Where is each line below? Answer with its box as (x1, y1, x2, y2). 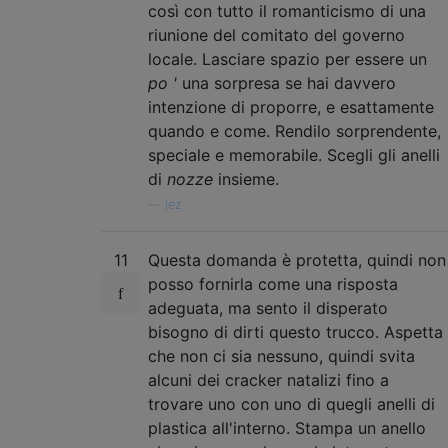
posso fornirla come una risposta (148, 273, 398, 294)
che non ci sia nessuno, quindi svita (148, 345, 415, 366)
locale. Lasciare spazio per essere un (148, 48, 427, 69)
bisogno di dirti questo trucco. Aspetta (148, 321, 443, 342)
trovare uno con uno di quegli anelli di (148, 393, 435, 414)
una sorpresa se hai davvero (177, 72, 396, 93)
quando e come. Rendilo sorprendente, (148, 120, 441, 141)
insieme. (213, 168, 279, 189)
